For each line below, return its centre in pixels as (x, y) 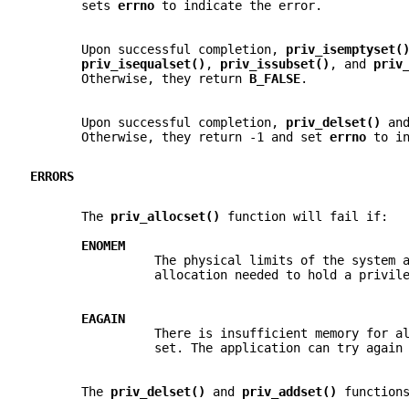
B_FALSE (275, 78)
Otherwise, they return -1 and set (180, 136)
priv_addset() (293, 392)
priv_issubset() (275, 63)
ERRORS (52, 177)
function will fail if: (308, 217)
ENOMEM (103, 246)
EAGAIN (103, 319)
